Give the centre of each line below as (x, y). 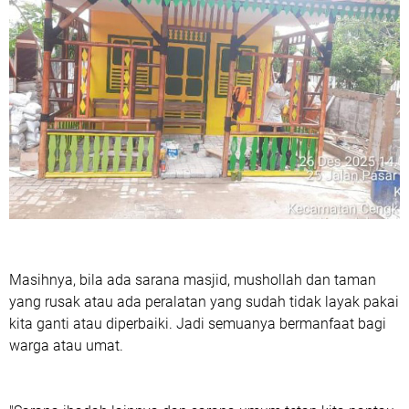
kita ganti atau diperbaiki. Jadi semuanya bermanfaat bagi (198, 323)
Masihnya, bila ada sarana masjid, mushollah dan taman (193, 279)
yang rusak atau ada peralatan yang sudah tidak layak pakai (204, 301)
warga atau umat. (66, 345)
